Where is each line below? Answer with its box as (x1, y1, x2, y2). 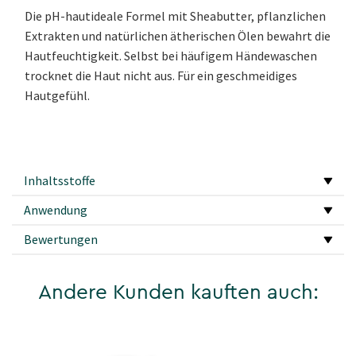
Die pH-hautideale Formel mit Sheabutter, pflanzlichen (25, 8, 326, 25)
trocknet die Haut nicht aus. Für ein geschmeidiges (25, 68, 297, 84)
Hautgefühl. (25, 87, 90, 104)
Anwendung (24, 202, 87, 219)
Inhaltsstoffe (24, 172, 95, 189)
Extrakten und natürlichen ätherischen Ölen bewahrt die (25, 28, 331, 44)
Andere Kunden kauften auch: (37, 282, 319, 304)
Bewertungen (24, 231, 98, 248)
